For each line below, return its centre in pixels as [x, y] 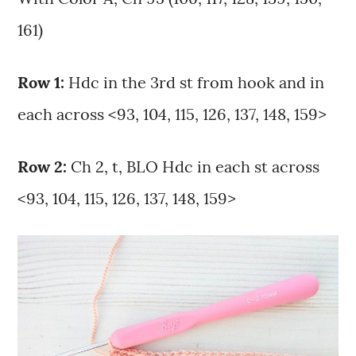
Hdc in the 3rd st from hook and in [195, 82]
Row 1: [41, 82]
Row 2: [43, 166]
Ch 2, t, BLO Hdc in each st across [193, 166]
